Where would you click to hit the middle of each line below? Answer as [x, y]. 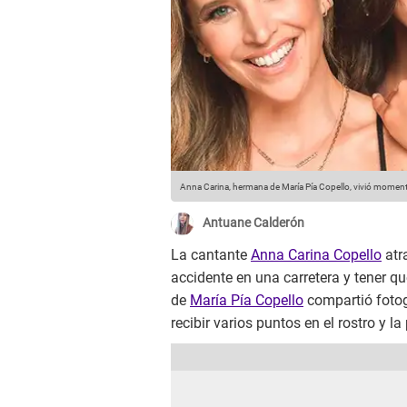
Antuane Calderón [253, 223]
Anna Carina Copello [316, 255]
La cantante [211, 255]
